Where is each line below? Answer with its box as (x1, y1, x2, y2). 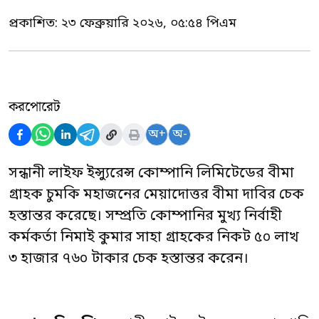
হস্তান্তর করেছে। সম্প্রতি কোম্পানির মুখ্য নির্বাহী (9, 207, 282, 226)
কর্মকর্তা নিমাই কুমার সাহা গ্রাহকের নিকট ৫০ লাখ (9, 229, 299, 247)
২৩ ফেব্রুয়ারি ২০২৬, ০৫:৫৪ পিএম (61, 15, 236, 32)
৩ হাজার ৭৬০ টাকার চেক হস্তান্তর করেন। (9, 250, 249, 268)
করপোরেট (9, 96, 61, 118)
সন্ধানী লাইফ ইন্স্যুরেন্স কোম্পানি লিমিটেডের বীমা (9, 164, 294, 183)
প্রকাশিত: (9, 15, 61, 32)
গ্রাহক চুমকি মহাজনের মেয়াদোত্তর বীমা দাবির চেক (9, 186, 304, 204)
